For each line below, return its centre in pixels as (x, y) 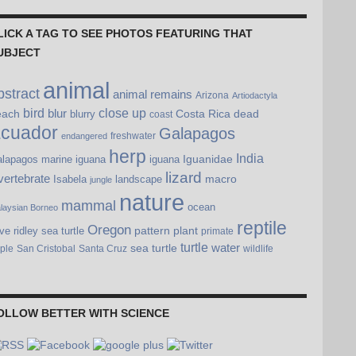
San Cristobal (46, 249)
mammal (89, 206)
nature (152, 202)
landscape (139, 180)
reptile (262, 228)
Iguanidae (208, 159)
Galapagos (197, 133)
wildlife (258, 249)
